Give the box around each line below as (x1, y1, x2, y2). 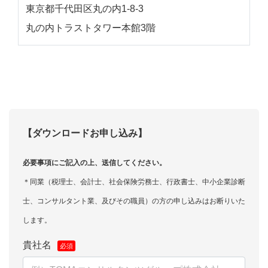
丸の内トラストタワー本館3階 (26, 22, 156, 33)
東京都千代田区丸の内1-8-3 (26, 3, 144, 14)
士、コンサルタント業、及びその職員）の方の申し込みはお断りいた (23, 196, 245, 205)
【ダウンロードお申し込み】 (23, 127, 147, 138)
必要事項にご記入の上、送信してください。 (23, 158, 166, 167)
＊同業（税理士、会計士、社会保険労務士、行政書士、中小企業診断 (23, 177, 245, 186)
